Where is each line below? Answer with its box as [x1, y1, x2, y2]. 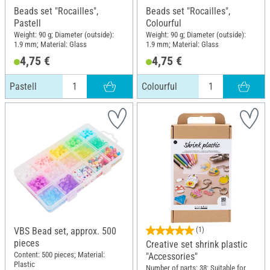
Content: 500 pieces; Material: [14, 250, 105, 260]
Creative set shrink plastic [146, 238, 247, 250]
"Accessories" [146, 250, 198, 262]
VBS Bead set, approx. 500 [14, 225, 116, 237]
